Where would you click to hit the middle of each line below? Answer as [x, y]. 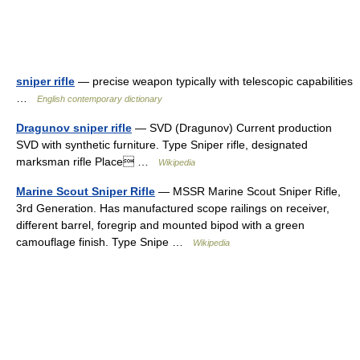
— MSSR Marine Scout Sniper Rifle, [248, 191]
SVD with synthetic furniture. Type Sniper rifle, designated [162, 145]
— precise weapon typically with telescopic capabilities [214, 81]
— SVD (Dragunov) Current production [232, 128]
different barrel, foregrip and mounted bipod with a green [160, 225]
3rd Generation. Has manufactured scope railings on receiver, [173, 208]
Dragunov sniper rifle [74, 128]
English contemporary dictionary [100, 99]
